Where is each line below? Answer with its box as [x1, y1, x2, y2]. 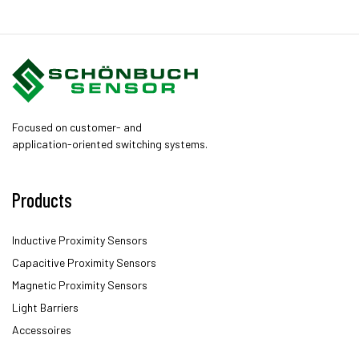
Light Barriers [12, 301, 79, 315]
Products [12, 188, 72, 212]
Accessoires [12, 323, 71, 337]
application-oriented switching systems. [12, 137, 208, 151]
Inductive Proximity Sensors [12, 233, 147, 248]
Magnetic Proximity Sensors [12, 278, 147, 292]
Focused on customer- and [12, 120, 142, 135]
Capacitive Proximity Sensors [12, 256, 156, 270]
